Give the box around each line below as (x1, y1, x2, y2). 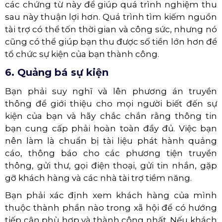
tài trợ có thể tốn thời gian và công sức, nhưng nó (5, 23, 217, 34)
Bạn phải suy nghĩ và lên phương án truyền (5, 85, 217, 96)
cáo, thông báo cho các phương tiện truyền (5, 147, 217, 158)
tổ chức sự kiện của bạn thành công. (5, 48, 159, 58)
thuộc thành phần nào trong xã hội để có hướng (5, 202, 217, 212)
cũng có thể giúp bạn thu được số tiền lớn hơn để (5, 36, 217, 46)
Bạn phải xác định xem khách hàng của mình (5, 189, 217, 200)
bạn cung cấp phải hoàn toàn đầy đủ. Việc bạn (5, 122, 217, 133)
